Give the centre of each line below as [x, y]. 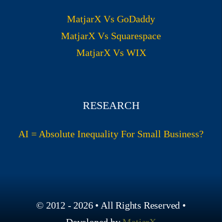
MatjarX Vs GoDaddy [111, 19]
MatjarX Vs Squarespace [111, 36]
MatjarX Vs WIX [111, 53]
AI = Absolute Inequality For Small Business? [111, 134]
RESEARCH [111, 106]
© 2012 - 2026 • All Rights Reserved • [111, 205]
